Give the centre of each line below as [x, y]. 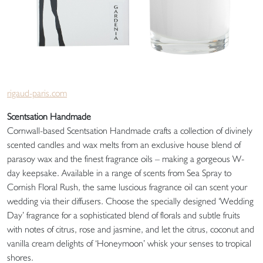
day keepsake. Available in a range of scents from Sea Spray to [119, 173]
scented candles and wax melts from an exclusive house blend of [124, 145]
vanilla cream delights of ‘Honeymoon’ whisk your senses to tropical [129, 244]
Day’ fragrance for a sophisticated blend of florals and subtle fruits [124, 215]
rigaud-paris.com [37, 93]
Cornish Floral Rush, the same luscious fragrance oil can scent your [127, 187]
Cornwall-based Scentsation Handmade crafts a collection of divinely [130, 131]
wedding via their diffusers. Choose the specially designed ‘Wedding [130, 201]
